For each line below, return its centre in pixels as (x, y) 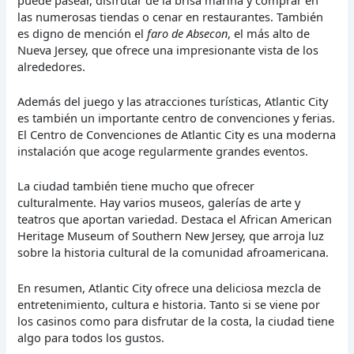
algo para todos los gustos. (91, 337)
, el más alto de (269, 33)
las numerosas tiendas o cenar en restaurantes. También (171, 16)
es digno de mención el (83, 33)
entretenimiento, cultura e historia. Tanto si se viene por (169, 304)
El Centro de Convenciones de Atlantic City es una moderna (177, 135)
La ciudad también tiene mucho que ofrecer (136, 186)
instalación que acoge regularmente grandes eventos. (163, 151)
